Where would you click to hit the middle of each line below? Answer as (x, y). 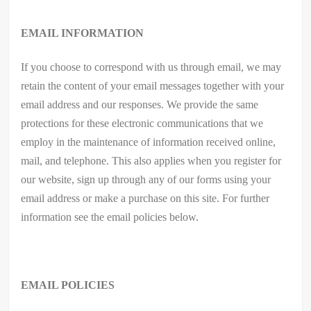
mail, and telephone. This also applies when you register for (151, 160)
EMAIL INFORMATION (83, 33)
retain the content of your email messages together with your (153, 85)
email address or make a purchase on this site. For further (145, 198)
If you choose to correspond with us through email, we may (151, 67)
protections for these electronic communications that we (142, 123)
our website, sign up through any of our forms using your (146, 179)
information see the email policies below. (110, 217)
